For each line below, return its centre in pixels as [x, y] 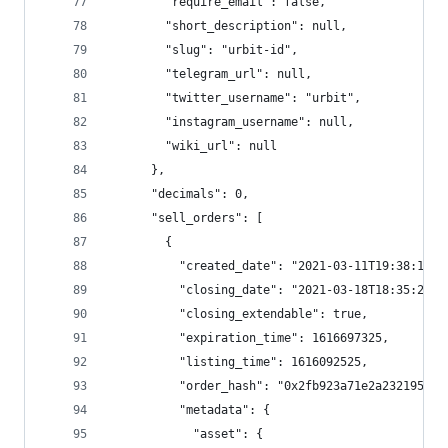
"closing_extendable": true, [238, 314]
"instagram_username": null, [231, 122]
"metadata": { [189, 410]
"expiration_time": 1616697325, [249, 338]
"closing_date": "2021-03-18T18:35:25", [277, 290]
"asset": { [186, 434]
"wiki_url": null [193, 146]
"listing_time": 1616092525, [238, 362]
